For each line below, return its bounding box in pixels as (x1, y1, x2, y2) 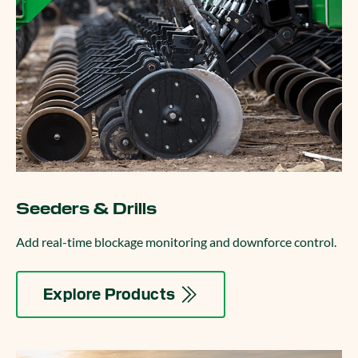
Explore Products (43, 284, 176, 304)
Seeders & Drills (16, 198, 157, 219)
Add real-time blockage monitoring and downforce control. (16, 234, 336, 249)
